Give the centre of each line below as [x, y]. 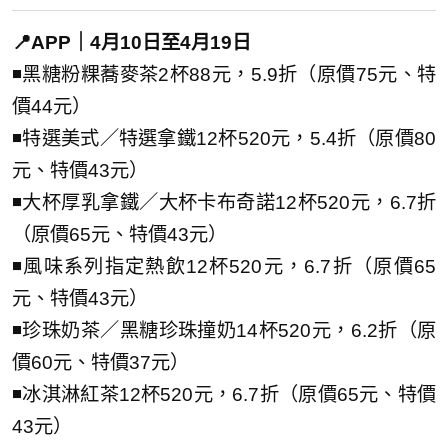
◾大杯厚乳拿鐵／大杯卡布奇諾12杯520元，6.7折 [224, 203]
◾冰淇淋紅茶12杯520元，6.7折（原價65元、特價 [224, 395]
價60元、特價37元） [100, 363]
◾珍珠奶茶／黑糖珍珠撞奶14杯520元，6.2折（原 [224, 331]
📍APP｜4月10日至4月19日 [131, 43]
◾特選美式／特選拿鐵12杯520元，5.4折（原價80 [224, 139]
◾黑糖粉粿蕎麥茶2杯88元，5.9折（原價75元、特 [224, 75]
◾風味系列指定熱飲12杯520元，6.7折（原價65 [224, 267]
